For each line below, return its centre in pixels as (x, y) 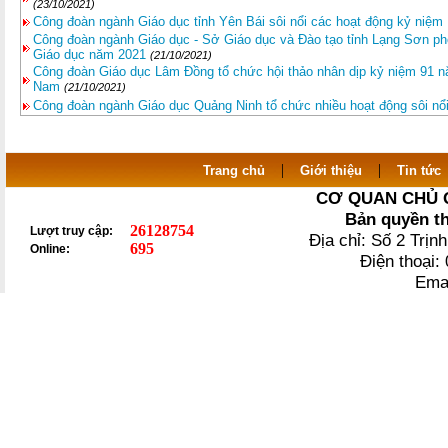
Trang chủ (233, 170)
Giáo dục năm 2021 (91, 54)
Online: (50, 249)
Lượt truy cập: (71, 231)
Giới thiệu (330, 170)
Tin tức (418, 170)
